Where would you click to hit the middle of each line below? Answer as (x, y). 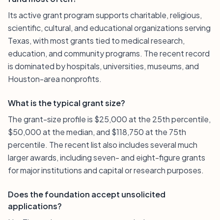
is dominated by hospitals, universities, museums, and (103, 66)
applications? (35, 206)
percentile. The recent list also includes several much (103, 145)
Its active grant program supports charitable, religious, (105, 15)
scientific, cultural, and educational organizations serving (109, 28)
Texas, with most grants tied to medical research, (96, 41)
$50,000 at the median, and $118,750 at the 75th (97, 132)
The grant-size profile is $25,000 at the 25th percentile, (109, 119)
